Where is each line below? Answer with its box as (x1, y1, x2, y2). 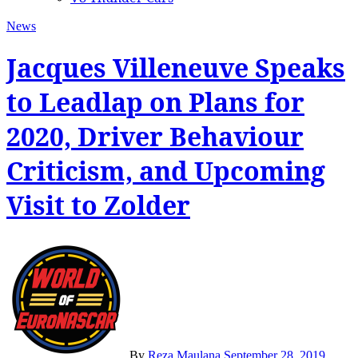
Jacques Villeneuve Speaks (6, 50, 345, 86)
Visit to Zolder (6, 188, 190, 223)
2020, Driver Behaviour (6, 119, 304, 154)
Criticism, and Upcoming (6, 153, 325, 189)
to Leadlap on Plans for (6, 85, 304, 120)
